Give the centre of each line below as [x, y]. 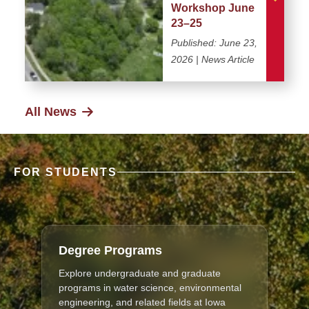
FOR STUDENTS [66, 172]
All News [51, 111]
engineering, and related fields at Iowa [142, 302]
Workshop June [213, 8]
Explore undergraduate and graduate [140, 273]
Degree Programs [110, 250]
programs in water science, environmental [150, 287]
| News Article [224, 59]
